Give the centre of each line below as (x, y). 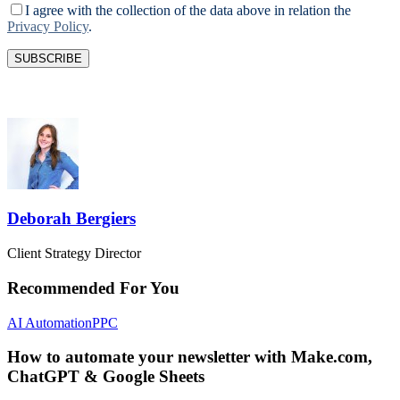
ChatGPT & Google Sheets (106, 377)
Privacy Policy (48, 26)
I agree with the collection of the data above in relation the (188, 10)
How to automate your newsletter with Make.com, (190, 357)
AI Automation (50, 322)
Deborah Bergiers (71, 219)
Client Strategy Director (74, 254)
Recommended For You (93, 287)
